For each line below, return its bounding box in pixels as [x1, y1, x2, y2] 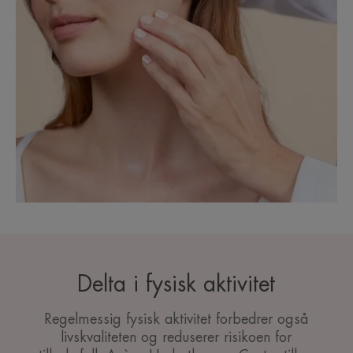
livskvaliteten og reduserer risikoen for [61, 330, 292, 345]
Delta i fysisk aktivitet [77, 273, 276, 296]
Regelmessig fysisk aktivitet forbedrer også [44, 312, 309, 327]
